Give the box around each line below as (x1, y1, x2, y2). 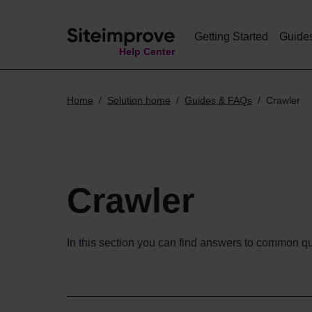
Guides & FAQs (185, 95, 252, 106)
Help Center (119, 46, 175, 57)
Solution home (107, 95, 171, 106)
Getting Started (194, 31, 268, 42)
